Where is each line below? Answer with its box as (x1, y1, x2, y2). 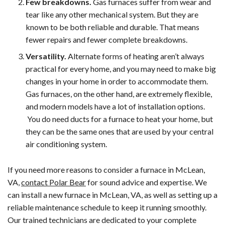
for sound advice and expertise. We (86, 177, 207, 187)
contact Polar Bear (21, 177, 86, 187)
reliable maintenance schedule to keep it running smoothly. (8, 202, 206, 212)
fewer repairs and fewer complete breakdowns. (26, 34, 187, 44)
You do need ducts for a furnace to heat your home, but (26, 114, 213, 124)
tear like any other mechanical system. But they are (26, 9, 198, 19)
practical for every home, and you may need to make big (26, 63, 216, 73)
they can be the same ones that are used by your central (26, 126, 213, 136)
